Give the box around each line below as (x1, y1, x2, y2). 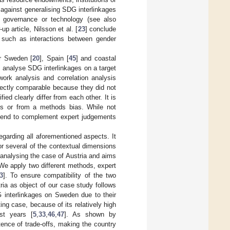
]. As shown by (64, 210, 117, 219)
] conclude (85, 25, 117, 33)
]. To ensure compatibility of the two (3, 171, 116, 180)
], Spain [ (40, 54, 69, 63)
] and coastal (75, 54, 117, 63)
